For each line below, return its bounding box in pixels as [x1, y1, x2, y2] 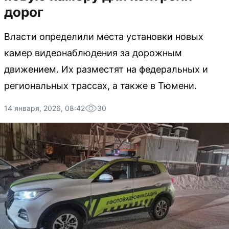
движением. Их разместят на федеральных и [4, 64, 208, 75]
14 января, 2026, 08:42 [4, 104, 85, 112]
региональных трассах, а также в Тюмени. [4, 80, 197, 91]
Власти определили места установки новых [4, 31, 203, 42]
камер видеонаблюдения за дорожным [4, 48, 182, 58]
